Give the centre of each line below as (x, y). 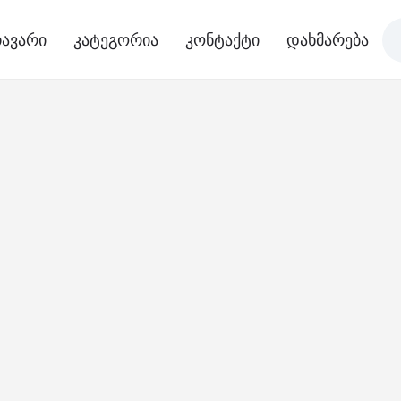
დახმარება (328, 40)
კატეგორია (116, 40)
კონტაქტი (222, 40)
